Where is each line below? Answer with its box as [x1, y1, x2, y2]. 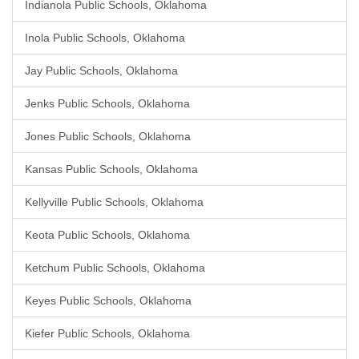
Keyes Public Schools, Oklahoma [25, 294, 192, 307]
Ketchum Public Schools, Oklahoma [25, 261, 205, 274]
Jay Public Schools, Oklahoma [25, 64, 178, 77]
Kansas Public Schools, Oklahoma [25, 163, 198, 175]
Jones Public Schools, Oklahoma [25, 130, 191, 143]
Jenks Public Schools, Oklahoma [25, 97, 190, 110]
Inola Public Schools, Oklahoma [25, 31, 185, 44]
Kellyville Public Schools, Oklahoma [25, 196, 204, 208]
